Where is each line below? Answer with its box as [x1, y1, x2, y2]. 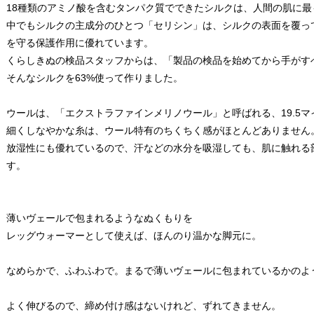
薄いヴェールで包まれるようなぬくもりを [6, 212, 193, 224]
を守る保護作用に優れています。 [6, 36, 153, 48]
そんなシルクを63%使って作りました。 [6, 71, 183, 83]
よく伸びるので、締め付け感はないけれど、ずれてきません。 [6, 299, 281, 311]
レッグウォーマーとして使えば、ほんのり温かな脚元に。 [6, 229, 261, 241]
